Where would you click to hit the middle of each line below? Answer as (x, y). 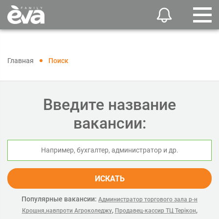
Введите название (109, 105)
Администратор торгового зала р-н (148, 199)
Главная (21, 61)
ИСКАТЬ (109, 179)
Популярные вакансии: (59, 199)
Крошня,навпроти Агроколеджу (67, 211)
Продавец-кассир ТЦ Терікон (155, 211)
